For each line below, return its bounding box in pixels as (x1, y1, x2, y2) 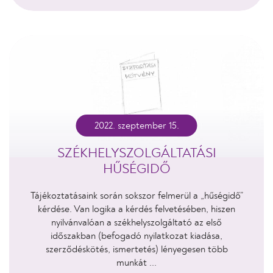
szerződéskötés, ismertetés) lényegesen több (45, 244, 228, 254)
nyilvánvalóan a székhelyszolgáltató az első (51, 218, 222, 227)
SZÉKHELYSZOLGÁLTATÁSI (57, 146, 216, 160)
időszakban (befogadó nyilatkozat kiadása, (51, 231, 222, 241)
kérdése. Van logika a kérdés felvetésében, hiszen (38, 204, 235, 214)
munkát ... (116, 258, 157, 268)
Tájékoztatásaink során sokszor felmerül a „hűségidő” (30, 191, 243, 200)
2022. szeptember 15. (94, 121, 179, 130)
